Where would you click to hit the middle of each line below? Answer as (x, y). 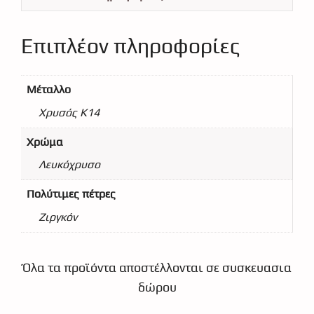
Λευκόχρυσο (69, 165)
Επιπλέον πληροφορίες (130, 46)
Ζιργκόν (58, 217)
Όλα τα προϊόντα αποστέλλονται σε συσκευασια (157, 268)
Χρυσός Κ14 (69, 112)
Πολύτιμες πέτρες (71, 194)
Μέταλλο (49, 90)
